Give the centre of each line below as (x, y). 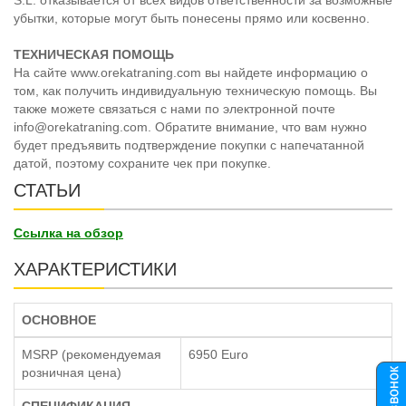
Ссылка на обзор (68, 233)
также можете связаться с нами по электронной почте (174, 109)
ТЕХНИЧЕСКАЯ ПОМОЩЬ (94, 55)
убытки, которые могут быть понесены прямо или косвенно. (192, 19)
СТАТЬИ (47, 191)
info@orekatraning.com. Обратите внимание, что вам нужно (190, 127)
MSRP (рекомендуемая (92, 355)
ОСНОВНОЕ (59, 320)
